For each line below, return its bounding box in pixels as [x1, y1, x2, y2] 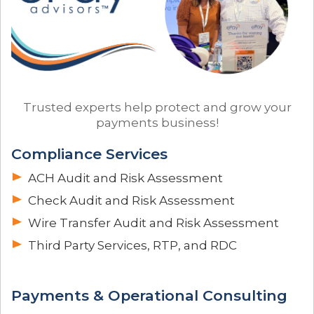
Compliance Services [11, 145, 168, 163]
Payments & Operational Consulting [11, 287, 287, 305]
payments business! [95, 116, 219, 130]
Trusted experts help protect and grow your [22, 100, 292, 115]
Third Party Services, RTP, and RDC [28, 238, 237, 253]
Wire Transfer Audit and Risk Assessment [28, 216, 279, 231]
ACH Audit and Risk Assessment [28, 171, 223, 186]
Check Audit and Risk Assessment [28, 193, 235, 208]
